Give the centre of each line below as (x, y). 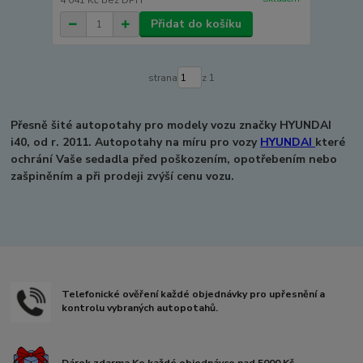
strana (162, 77)
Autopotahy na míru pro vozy (176, 143)
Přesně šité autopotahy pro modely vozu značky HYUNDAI (171, 126)
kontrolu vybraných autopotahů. (140, 307)
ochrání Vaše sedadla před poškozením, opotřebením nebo (174, 160)
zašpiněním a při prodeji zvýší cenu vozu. (123, 177)
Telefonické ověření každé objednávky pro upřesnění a (194, 294)
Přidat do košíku (196, 24)
